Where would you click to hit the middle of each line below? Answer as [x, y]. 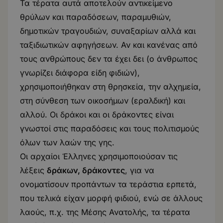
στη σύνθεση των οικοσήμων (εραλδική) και [103, 101]
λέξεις [33, 170]
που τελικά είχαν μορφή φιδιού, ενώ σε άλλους [111, 198]
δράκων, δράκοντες [86, 170]
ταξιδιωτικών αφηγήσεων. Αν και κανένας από [109, 45]
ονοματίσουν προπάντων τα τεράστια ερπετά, [108, 184]
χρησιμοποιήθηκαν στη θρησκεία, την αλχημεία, [111, 87]
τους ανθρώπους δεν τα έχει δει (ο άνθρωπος [109, 59]
